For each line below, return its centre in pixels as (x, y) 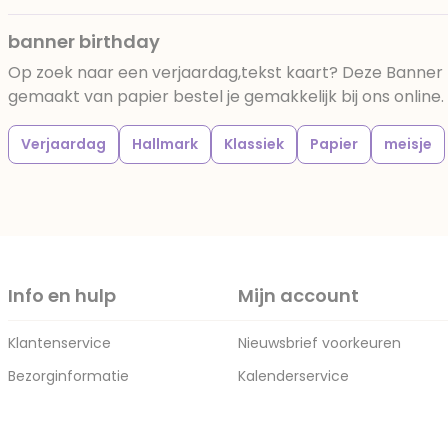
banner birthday (84, 41)
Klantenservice (59, 343)
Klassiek (254, 144)
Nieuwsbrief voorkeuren (319, 343)
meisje (408, 144)
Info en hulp (62, 295)
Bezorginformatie (68, 376)
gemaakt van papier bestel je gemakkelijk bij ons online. (226, 96)
